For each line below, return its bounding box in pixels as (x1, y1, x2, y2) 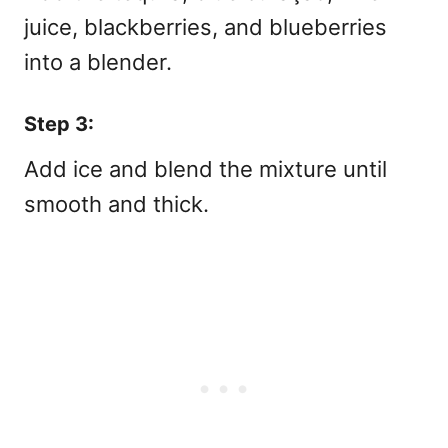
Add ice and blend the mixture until (24, 155, 387, 182)
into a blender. (24, 48, 172, 75)
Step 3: (24, 111, 94, 136)
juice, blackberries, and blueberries (24, 13, 387, 40)
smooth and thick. (24, 190, 209, 217)
